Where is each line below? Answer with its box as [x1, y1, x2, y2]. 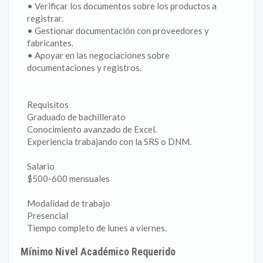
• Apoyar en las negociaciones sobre [27, 50, 170, 60]
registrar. [27, 13, 63, 23]
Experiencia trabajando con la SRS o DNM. [27, 136, 191, 147]
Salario [27, 161, 55, 171]
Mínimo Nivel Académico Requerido [21, 245, 176, 258]
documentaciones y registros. [27, 62, 141, 73]
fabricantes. [27, 38, 73, 48]
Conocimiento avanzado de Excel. [27, 124, 157, 134]
